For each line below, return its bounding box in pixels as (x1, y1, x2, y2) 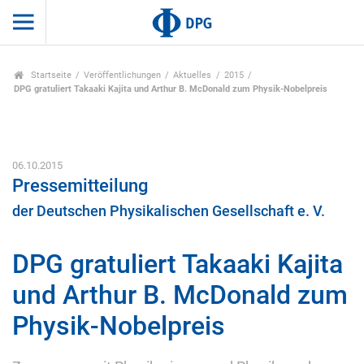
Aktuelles (173, 70, 212, 81)
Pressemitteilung (12, 175, 148, 197)
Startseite (28, 70, 71, 81)
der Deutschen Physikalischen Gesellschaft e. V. (12, 203, 325, 220)
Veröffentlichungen (84, 70, 162, 81)
